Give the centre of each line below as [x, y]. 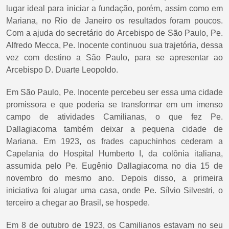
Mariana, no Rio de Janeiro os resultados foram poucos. [114, 21]
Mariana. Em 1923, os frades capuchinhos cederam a [114, 142]
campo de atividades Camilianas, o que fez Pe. [114, 117]
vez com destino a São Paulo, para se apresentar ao [114, 58]
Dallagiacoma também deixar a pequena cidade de [114, 129]
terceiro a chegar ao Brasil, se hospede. [78, 203]
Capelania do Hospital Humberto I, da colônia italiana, [114, 154]
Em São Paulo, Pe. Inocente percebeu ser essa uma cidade [114, 93]
